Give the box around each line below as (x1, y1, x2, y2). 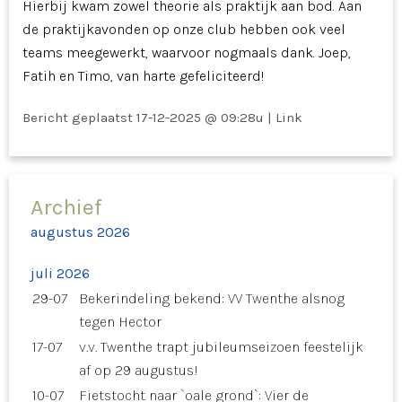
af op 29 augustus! (79, 361, 198, 379)
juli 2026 (31, 264, 90, 282)
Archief (31, 193, 101, 220)
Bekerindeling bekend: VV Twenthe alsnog (79, 289, 345, 307)
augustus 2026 (31, 223, 130, 240)
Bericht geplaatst (22, 109, 136, 126)
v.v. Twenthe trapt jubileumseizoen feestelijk (79, 337, 363, 355)
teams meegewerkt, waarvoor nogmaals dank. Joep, (22, 43, 351, 61)
